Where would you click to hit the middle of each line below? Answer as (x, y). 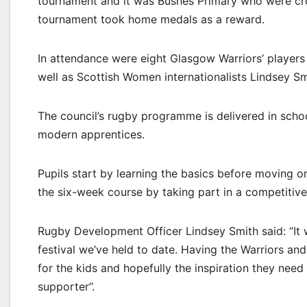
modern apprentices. (91, 134)
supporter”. (66, 286)
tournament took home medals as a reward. (151, 19)
